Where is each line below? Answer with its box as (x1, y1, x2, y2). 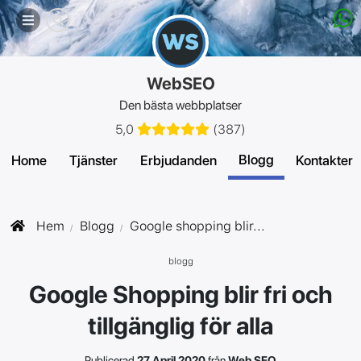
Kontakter (296, 152, 353, 168)
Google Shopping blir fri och (28, 279, 333, 309)
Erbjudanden (140, 152, 217, 168)
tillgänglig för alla (88, 310, 273, 340)
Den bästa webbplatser (119, 98, 242, 113)
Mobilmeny (16, 15, 59, 26)
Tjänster (69, 152, 118, 168)
